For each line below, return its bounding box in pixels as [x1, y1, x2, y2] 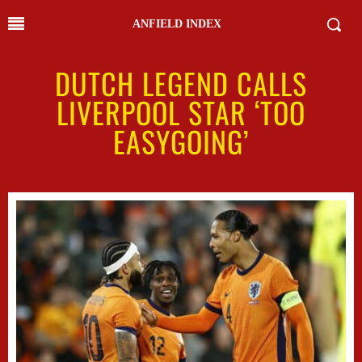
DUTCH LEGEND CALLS [55, 61, 307, 104]
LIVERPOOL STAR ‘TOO [57, 90, 305, 133]
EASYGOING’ [113, 120, 249, 162]
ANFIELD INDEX [133, 18, 221, 30]
